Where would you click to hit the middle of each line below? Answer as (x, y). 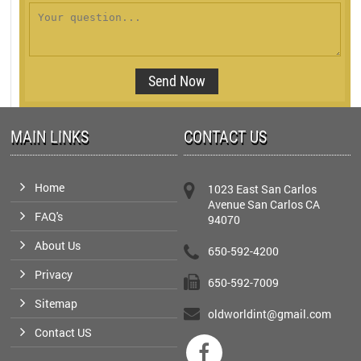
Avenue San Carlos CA (264, 204)
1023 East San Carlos (263, 189)
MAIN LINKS (50, 137)
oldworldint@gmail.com (270, 313)
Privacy (54, 274)
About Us (58, 245)
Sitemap (56, 303)
